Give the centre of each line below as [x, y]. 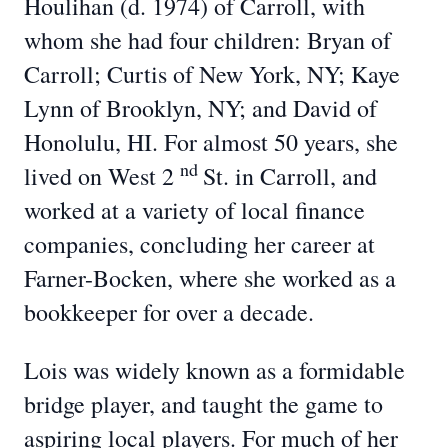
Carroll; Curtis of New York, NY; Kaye [212, 74]
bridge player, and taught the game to [203, 404]
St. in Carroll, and [290, 176]
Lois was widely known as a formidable [214, 370]
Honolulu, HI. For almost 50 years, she [211, 142]
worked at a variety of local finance [194, 210]
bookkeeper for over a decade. [169, 312]
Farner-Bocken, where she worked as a [210, 278]
